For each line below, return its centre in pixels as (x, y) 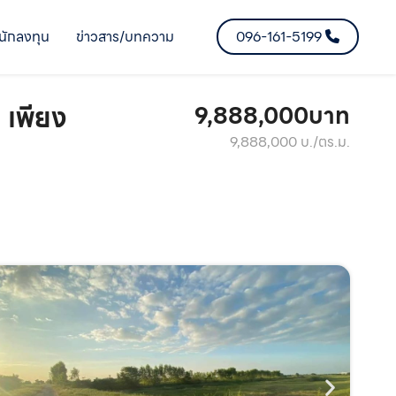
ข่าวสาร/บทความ (125, 36)
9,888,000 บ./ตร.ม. (290, 141)
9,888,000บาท (272, 115)
